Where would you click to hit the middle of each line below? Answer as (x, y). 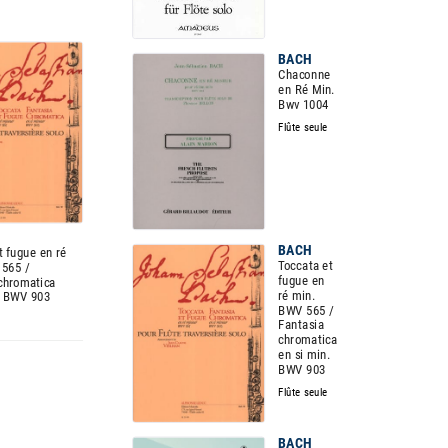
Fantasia (301, 324)
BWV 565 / (306, 310)
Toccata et (306, 265)
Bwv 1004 (304, 104)
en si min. (304, 354)
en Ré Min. (306, 89)
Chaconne (304, 74)
